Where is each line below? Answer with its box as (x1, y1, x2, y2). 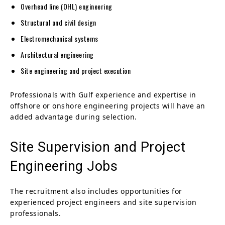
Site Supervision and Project (10, 139, 185, 155)
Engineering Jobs (10, 158, 118, 174)
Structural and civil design (21, 17, 96, 28)
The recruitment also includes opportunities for (10, 186, 182, 196)
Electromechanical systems (21, 33, 98, 44)
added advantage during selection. (10, 111, 137, 122)
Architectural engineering (21, 49, 94, 60)
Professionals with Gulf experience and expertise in (10, 89, 196, 99)
